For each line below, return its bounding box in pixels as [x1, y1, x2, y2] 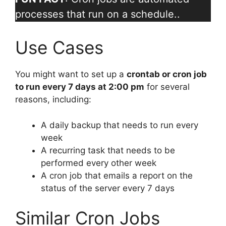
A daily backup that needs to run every [41, 120, 198, 130]
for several [144, 82, 190, 92]
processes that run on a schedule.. [15, 8, 180, 21]
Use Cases [15, 37, 103, 59]
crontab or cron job [127, 69, 207, 80]
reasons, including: [15, 94, 91, 105]
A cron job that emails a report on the [41, 170, 193, 181]
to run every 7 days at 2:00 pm [15, 82, 144, 92]
